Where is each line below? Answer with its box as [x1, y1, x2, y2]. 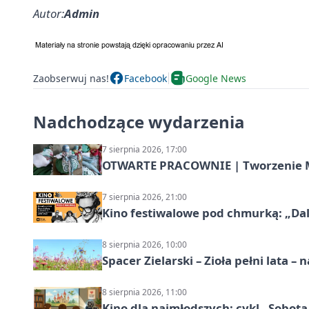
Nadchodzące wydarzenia [33, 110, 245, 134]
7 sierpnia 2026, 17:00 [102, 143, 187, 156]
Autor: [33, 6, 64, 22]
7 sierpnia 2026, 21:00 [102, 191, 187, 203]
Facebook [124, 71, 167, 85]
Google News [186, 71, 246, 85]
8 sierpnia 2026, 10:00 [102, 239, 187, 251]
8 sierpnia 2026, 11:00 [102, 286, 187, 299]
